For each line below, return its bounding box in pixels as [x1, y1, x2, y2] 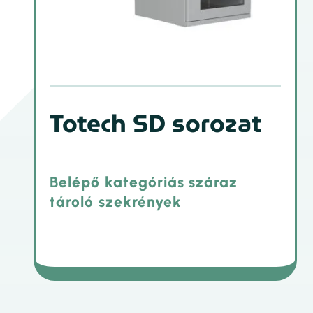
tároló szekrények [50, 193, 182, 211]
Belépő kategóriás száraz [50, 173, 238, 191]
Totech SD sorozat [50, 103, 263, 143]
